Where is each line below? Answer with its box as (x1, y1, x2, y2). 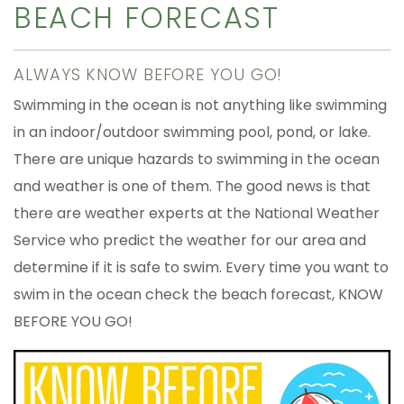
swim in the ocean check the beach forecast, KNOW (14, 283, 383, 305)
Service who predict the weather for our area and (14, 229, 366, 251)
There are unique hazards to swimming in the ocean (14, 148, 380, 170)
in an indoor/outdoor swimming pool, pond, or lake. (14, 121, 371, 142)
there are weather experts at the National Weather (14, 202, 380, 224)
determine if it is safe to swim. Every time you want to (14, 256, 389, 278)
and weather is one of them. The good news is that (14, 175, 371, 197)
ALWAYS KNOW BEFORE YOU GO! (14, 62, 283, 86)
